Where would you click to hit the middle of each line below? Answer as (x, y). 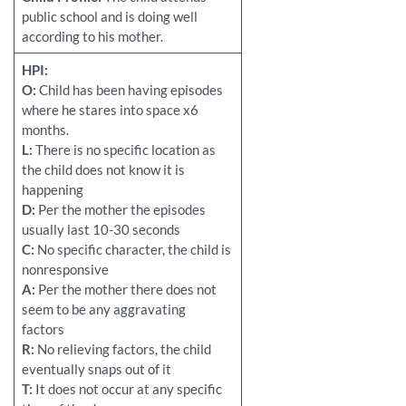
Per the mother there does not (127, 290)
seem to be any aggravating (103, 309)
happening (52, 190)
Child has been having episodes (130, 90)
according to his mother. (92, 37)
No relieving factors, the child (124, 349)
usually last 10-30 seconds (101, 230)
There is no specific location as (125, 150)
